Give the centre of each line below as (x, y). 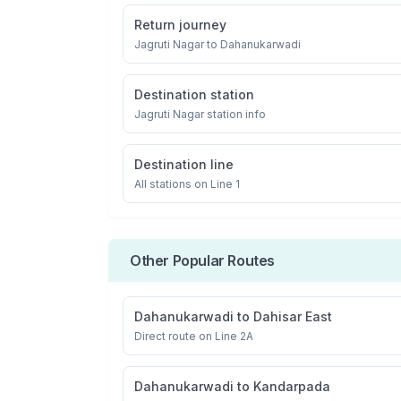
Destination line (184, 164)
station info (235, 114)
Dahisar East (293, 316)
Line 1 (225, 184)
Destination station (194, 94)
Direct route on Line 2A (194, 336)
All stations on (172, 184)
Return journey (180, 25)
